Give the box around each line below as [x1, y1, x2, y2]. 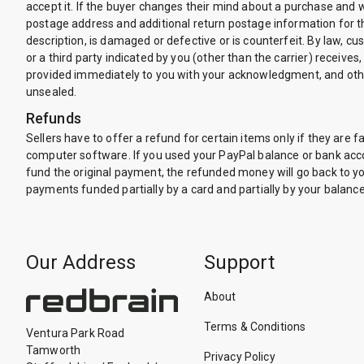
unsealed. [26, 85, 77, 98]
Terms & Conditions [203, 320, 306, 333]
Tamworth [26, 343, 81, 357]
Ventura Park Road [26, 326, 125, 340]
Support [203, 251, 275, 274]
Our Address [26, 251, 136, 274]
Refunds [26, 110, 81, 127]
